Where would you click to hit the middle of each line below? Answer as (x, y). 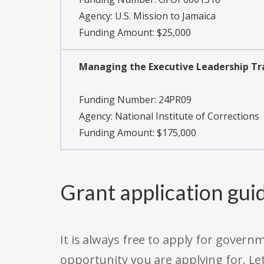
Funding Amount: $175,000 (138, 133)
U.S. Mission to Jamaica (165, 16)
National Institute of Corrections (187, 116)
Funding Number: (119, 100)
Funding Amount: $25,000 (135, 33)
